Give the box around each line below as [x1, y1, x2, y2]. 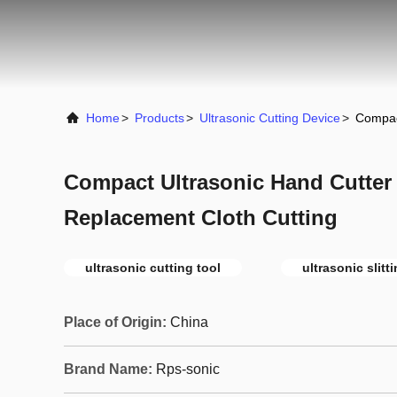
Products [135, 111, 184, 125]
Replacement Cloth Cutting [64, 206, 338, 230]
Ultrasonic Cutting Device [199, 111, 340, 125]
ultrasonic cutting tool [85, 261, 221, 275]
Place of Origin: [64, 315, 167, 330]
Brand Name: [64, 362, 152, 377]
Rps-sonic [156, 362, 220, 377]
